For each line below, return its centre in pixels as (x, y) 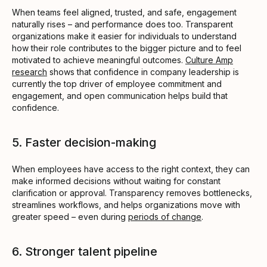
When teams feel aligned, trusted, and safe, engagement (124, 12)
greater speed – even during (70, 216)
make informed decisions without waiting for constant (116, 181)
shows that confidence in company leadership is (143, 72)
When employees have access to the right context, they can (131, 169)
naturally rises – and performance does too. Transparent (122, 24)
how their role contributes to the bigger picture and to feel (127, 48)
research (30, 72)
